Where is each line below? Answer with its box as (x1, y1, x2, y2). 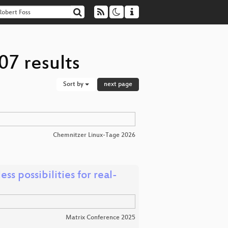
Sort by (63, 81, 85, 88)
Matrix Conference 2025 (66, 214, 135, 221)
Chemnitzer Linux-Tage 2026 (53, 132, 135, 139)
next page (104, 81, 132, 88)
